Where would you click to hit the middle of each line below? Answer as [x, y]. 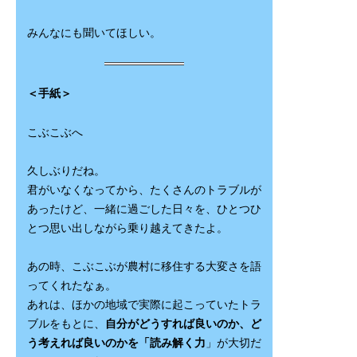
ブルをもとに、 [66, 324]
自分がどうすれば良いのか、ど [183, 324]
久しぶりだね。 [66, 171]
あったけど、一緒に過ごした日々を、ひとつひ [144, 209]
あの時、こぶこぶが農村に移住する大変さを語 [144, 267]
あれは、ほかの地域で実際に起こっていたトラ [144, 305]
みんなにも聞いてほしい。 [94, 33]
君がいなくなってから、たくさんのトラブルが [144, 190]
